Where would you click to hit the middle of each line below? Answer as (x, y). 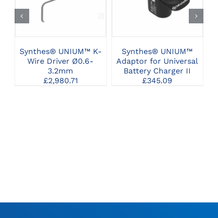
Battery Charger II (157, 71)
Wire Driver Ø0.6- (61, 61)
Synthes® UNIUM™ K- (60, 52)
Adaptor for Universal (157, 61)
